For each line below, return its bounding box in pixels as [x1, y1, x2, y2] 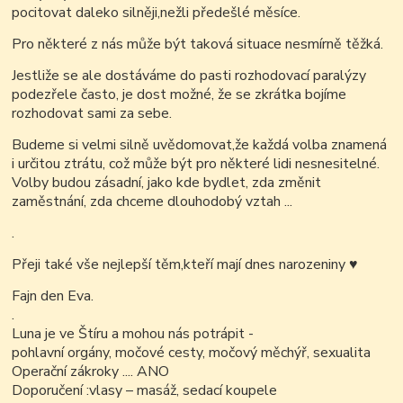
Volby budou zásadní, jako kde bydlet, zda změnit [12, 173, 322, 193]
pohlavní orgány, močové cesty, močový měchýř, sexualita [12, 343, 372, 363]
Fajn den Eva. [12, 286, 94, 307]
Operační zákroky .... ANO [12, 362, 170, 382]
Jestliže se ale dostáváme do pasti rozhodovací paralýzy [12, 66, 367, 86]
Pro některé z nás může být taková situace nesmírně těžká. [12, 34, 384, 55]
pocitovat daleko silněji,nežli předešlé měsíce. [12, 3, 301, 23]
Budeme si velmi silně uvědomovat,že [12, 135, 254, 156]
